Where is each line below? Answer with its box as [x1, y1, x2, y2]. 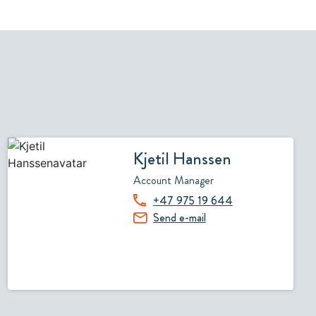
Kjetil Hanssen [133, 147, 231, 171]
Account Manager [133, 172, 214, 188]
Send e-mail [152, 209, 206, 226]
